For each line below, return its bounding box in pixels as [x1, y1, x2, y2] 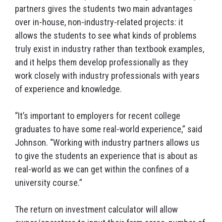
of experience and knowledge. [15, 84, 122, 95]
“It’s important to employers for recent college [15, 111, 180, 121]
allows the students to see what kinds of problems [15, 30, 197, 41]
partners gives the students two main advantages [15, 3, 193, 14]
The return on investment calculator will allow [15, 204, 178, 215]
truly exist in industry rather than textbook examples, [15, 44, 204, 55]
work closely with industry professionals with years [15, 70, 200, 81]
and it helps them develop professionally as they [15, 57, 188, 68]
